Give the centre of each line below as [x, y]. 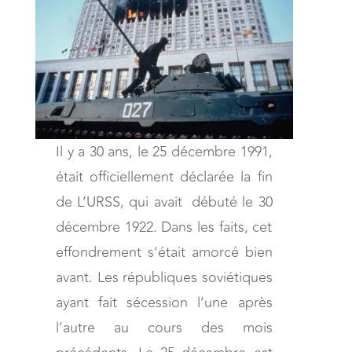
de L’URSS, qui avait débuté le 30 [164, 202]
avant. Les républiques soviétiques [164, 277]
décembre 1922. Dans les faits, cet [164, 227]
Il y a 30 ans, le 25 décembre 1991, [164, 151]
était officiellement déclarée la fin [164, 176]
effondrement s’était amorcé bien [164, 252]
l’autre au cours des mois [164, 327]
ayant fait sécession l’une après [164, 302]
